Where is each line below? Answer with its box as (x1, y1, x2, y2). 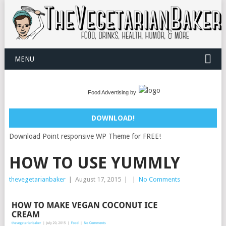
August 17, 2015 (75, 176, 121, 184)
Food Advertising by (87, 89, 136, 96)
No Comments (138, 176, 180, 184)
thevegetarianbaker (9, 176, 66, 184)
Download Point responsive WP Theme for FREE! (9, 132, 161, 141)
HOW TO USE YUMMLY (9, 153, 180, 173)
